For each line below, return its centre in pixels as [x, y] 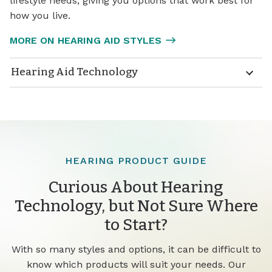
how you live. [40, 15]
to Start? [136, 224]
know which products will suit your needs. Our [136, 264]
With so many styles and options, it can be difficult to [136, 249]
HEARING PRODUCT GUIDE [136, 160]
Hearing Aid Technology [74, 72]
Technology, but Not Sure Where [136, 206]
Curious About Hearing [136, 187]
